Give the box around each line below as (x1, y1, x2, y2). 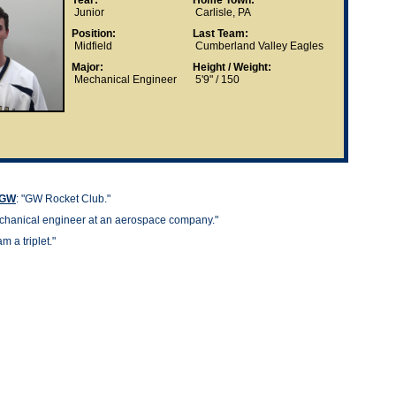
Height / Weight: (193, 61, 271, 74)
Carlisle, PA (193, 6, 251, 19)
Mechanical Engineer (72, 73, 177, 87)
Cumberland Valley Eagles (193, 40, 324, 53)
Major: (72, 61, 103, 74)
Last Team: (193, 27, 248, 41)
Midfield (72, 40, 112, 53)
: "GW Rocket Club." (16, 193, 110, 205)
